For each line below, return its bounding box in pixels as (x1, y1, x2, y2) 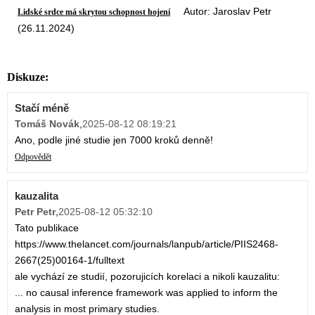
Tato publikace (15, 222, 79, 234)
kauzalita (15, 190, 58, 202)
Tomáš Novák (15, 118, 79, 130)
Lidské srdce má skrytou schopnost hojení (18, 7, 170, 17)
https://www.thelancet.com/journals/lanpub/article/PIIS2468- (15, 238, 278, 250)
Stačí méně (15, 102, 69, 115)
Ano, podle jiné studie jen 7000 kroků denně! (15, 134, 213, 146)
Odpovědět (15, 152, 51, 162)
